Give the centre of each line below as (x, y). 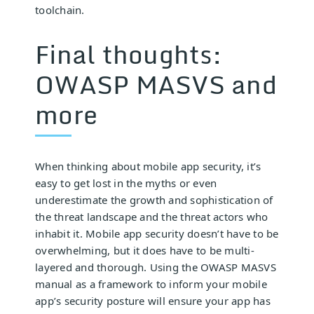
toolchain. (60, 9)
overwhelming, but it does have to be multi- (145, 250)
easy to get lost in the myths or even (126, 183)
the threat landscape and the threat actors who (152, 216)
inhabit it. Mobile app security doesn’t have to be (157, 233)
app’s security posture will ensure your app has (153, 300)
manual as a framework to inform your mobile (151, 284)
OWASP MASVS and (156, 84)
